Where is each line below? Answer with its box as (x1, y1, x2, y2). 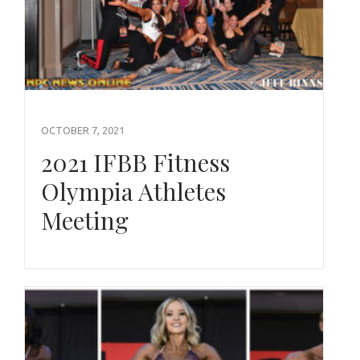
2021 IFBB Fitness (41, 145, 230, 178)
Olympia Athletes (41, 174, 226, 207)
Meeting (41, 203, 129, 236)
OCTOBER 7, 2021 (41, 124, 125, 136)
